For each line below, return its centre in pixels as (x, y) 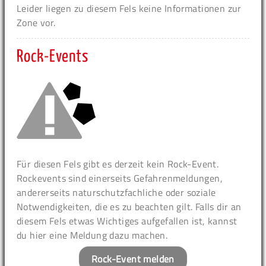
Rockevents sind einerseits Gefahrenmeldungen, (120, 178)
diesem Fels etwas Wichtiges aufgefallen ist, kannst (127, 221)
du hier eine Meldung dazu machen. (92, 235)
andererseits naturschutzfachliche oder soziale (116, 192)
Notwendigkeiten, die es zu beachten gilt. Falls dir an (129, 206)
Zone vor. (36, 22)
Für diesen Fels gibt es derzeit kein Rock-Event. (118, 164)
